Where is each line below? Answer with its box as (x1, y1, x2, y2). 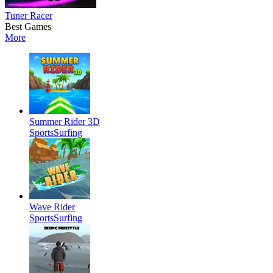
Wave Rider (29, 201, 75, 212)
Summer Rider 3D (29, 116, 100, 127)
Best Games (5, 21, 51, 32)
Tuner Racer (5, 10, 52, 21)
